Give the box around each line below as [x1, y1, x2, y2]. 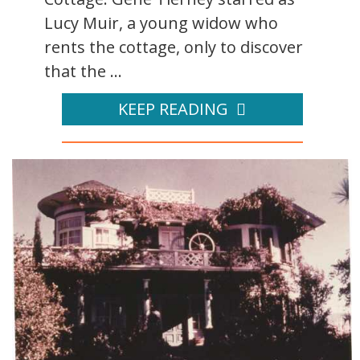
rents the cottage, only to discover [44, 36, 303, 59]
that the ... [44, 60, 122, 83]
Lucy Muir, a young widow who [44, 12, 278, 35]
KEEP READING [118, 98, 228, 121]
